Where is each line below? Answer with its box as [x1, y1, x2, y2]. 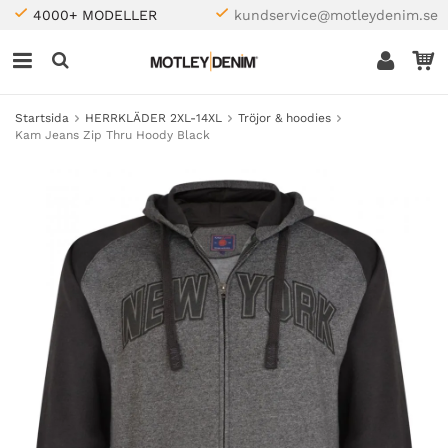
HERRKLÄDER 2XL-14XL [85, 111, 222, 125]
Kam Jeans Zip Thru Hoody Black [15, 128, 210, 142]
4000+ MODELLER [33, 7, 157, 23]
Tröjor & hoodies [238, 111, 331, 125]
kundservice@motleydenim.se [234, 7, 438, 23]
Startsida [15, 111, 69, 125]
